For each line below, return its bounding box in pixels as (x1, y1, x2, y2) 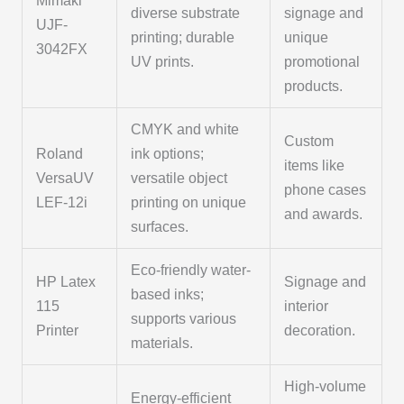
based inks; (131, 286, 205, 302)
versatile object (131, 170, 228, 186)
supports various (131, 310, 237, 326)
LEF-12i (36, 194, 88, 210)
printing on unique (131, 194, 247, 210)
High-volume (284, 378, 367, 394)
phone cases (284, 181, 367, 197)
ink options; (131, 145, 205, 161)
